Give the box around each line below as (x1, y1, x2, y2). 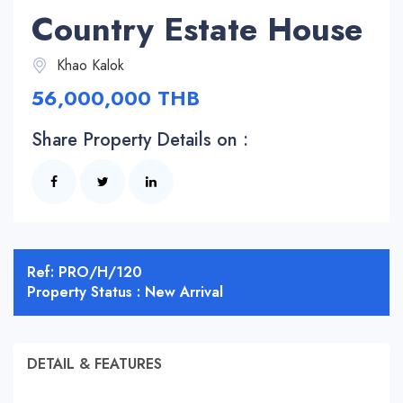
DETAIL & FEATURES (27, 354, 162, 375)
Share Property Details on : (31, 127, 248, 154)
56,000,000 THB (31, 84, 200, 113)
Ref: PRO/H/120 (27, 262, 142, 283)
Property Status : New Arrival (27, 282, 223, 303)
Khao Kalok (52, 55, 124, 76)
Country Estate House (31, 5, 363, 54)
